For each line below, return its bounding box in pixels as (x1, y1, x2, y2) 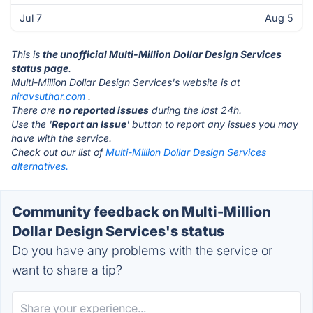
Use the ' (11, 118, 52, 130)
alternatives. (11, 160, 68, 172)
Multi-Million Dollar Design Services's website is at (11, 76, 240, 88)
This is (11, 48, 43, 60)
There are (11, 104, 59, 116)
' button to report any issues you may (126, 118, 298, 130)
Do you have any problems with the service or (12, 243, 272, 258)
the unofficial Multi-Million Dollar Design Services (43, 48, 282, 60)
